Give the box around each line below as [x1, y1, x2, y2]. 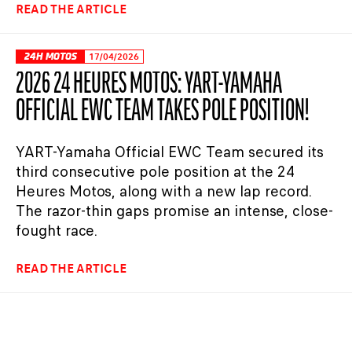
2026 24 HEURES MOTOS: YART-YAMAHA [16, 70, 283, 101]
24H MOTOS [24, 50, 77, 63]
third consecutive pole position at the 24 [16, 161, 295, 182]
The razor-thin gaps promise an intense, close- [16, 200, 333, 222]
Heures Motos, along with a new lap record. [16, 181, 312, 202]
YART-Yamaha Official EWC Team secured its [16, 141, 324, 163]
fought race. [16, 220, 97, 241]
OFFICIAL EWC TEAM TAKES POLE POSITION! [16, 97, 309, 128]
